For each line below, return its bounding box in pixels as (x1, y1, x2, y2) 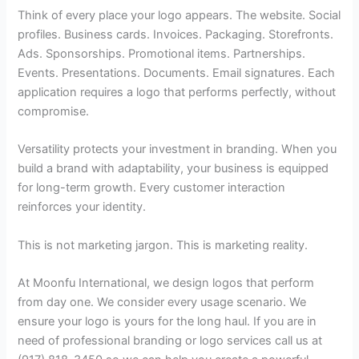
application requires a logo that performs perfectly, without (18, 84, 337, 99)
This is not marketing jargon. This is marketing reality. (18, 237, 309, 252)
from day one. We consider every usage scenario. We (18, 294, 307, 309)
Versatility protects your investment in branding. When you (18, 142, 337, 157)
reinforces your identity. (18, 200, 147, 215)
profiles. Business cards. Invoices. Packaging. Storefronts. (18, 26, 334, 42)
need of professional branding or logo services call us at (18, 333, 323, 348)
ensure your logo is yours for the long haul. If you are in (18, 313, 317, 329)
